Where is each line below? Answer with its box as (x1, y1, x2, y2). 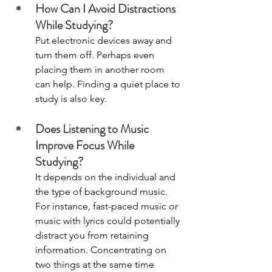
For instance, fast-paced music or (35, 200, 180, 212)
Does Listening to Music (35, 120, 151, 138)
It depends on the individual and (35, 171, 178, 183)
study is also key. (35, 92, 109, 104)
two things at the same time (35, 258, 157, 270)
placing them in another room (35, 63, 167, 75)
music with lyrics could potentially (35, 214, 182, 226)
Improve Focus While (35, 136, 137, 154)
